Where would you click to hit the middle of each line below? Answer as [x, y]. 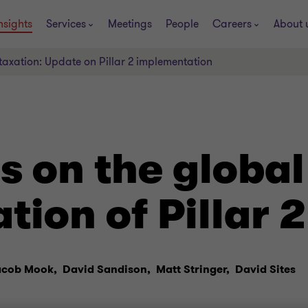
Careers [232, 24]
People [182, 24]
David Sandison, [107, 269]
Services [66, 24]
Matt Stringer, [193, 269]
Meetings [130, 24]
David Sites [265, 269]
